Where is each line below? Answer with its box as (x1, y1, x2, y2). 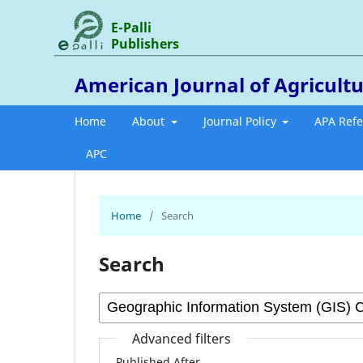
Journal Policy (203, 113, 280, 129)
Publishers (111, 34, 180, 53)
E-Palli (111, 18, 152, 36)
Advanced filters (132, 329, 232, 348)
